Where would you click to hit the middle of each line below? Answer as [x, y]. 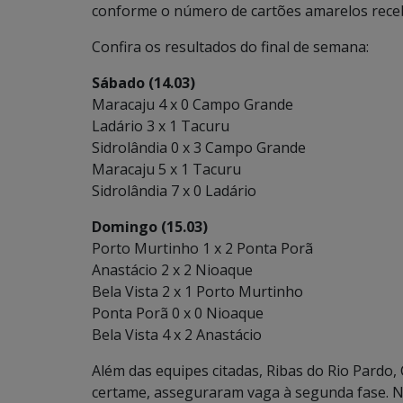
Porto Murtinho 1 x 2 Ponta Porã [202, 248]
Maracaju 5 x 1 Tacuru [166, 169]
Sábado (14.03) [143, 83]
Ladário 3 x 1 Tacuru [161, 126]
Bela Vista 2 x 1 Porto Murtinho [197, 291]
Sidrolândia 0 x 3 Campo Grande [199, 148]
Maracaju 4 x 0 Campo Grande [193, 104]
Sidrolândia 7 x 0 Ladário [174, 191]
